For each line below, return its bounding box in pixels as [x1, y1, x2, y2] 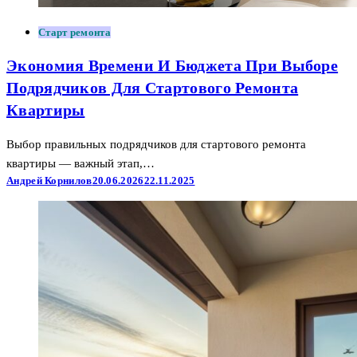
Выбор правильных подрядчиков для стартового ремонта [6, 137, 306, 151]
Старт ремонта [38, 25, 111, 38]
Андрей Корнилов [6, 174, 92, 186]
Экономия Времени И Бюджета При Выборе [6, 57, 339, 75]
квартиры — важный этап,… [6, 156, 155, 170]
